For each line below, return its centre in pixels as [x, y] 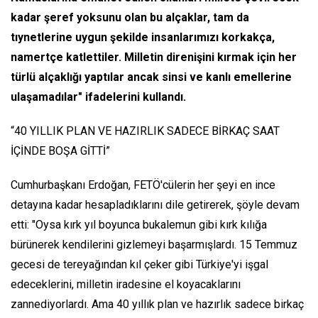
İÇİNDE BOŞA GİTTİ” [60, 151]
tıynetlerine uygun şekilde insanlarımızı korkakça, [143, 38]
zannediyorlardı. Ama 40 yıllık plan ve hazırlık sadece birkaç [157, 305]
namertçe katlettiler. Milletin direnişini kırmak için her [154, 57]
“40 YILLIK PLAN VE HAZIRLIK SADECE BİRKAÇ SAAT [145, 131]
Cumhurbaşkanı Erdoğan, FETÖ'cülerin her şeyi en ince [143, 185]
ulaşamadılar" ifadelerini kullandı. [98, 97]
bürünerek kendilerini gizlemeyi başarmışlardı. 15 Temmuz [154, 245]
